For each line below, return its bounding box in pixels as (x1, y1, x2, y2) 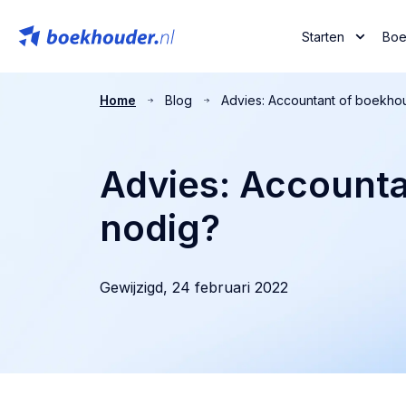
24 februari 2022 (172, 278, 288, 296)
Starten (301, 28, 344, 44)
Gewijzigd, (100, 278, 168, 296)
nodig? (100, 206, 220, 250)
